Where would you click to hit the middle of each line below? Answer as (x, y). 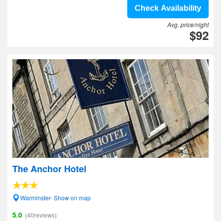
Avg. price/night (188, 24)
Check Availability (168, 8)
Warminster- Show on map (55, 198)
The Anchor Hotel (49, 169)
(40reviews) (41, 215)
